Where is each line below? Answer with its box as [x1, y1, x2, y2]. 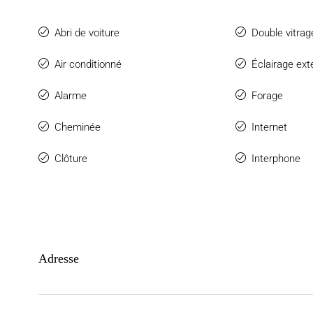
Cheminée [54, 121, 101, 133]
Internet [251, 121, 287, 133]
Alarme [54, 89, 87, 102]
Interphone [251, 152, 300, 165]
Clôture [54, 152, 87, 165]
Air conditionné [54, 58, 122, 71]
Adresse [38, 252, 79, 265]
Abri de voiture [54, 27, 119, 39]
